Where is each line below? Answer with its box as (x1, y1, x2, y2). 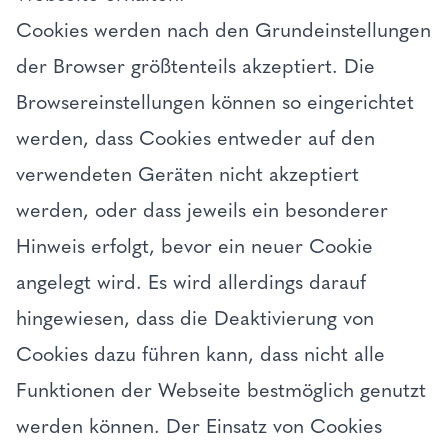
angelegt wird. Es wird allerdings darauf (16, 270, 366, 294)
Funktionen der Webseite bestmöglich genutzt (16, 378, 426, 402)
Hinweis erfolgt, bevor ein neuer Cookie (16, 234, 373, 258)
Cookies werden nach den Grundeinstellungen (16, 18, 431, 42)
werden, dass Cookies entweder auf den (16, 126, 375, 150)
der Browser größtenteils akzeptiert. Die (16, 54, 375, 78)
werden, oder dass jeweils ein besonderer (16, 198, 388, 222)
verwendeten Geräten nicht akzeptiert (16, 162, 359, 186)
